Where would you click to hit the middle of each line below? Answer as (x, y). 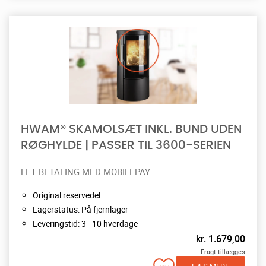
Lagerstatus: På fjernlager (80, 209)
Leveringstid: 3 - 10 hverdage (85, 223)
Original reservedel (66, 195)
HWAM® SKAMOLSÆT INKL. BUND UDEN (131, 129)
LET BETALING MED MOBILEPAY (85, 171)
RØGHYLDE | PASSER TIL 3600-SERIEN (126, 145)
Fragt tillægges (223, 251)
